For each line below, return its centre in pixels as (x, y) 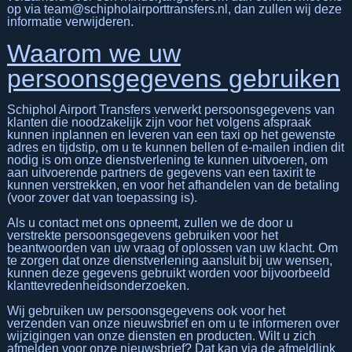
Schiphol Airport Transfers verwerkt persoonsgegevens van (170, 109)
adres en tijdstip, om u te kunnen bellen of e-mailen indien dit (175, 147)
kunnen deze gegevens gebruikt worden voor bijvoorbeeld (168, 273)
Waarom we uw (93, 53)
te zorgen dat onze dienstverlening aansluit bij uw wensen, (169, 260)
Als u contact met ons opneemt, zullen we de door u (150, 222)
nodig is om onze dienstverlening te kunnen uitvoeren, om (167, 159)
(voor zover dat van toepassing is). (102, 197)
